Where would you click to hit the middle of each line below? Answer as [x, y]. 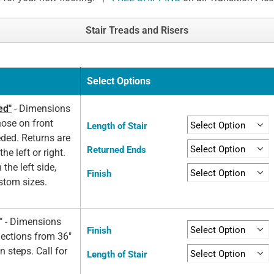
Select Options [119, 81]
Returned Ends [117, 150]
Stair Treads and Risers [137, 31]
